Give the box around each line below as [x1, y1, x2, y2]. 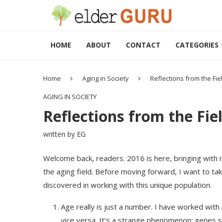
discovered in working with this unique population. [43, 180, 212, 190]
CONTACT [126, 40, 161, 50]
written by [43, 129, 77, 139]
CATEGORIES [175, 40, 219, 50]
